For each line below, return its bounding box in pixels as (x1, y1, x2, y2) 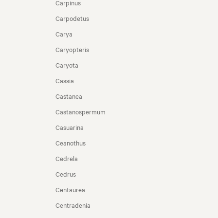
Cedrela (55, 154, 78, 163)
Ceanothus (55, 138, 86, 147)
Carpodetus (55, 14, 89, 22)
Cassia (55, 76, 74, 85)
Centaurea (55, 185, 85, 194)
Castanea (55, 91, 82, 100)
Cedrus (55, 169, 76, 178)
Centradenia (55, 200, 91, 209)
